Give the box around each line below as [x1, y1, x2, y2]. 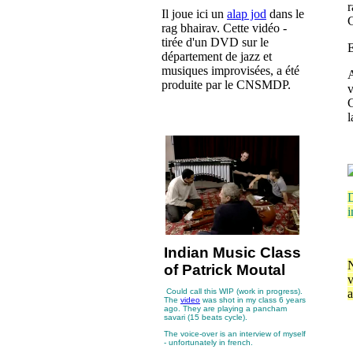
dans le [266, 7, 304, 21]
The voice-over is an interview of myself [164, 329, 306, 339]
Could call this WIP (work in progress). [164, 287, 303, 296]
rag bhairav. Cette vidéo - [162, 21, 287, 35]
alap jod [227, 7, 266, 21]
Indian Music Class [164, 244, 301, 262]
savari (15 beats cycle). [164, 313, 247, 322]
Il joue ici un [162, 7, 227, 21]
